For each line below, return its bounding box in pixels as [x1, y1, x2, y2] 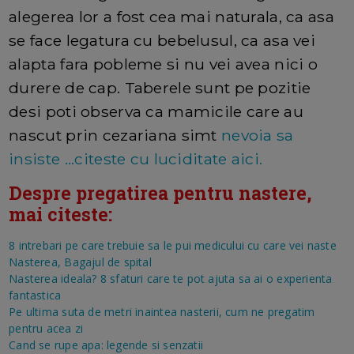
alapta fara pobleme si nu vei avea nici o [9, 55, 318, 74]
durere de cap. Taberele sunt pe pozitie [9, 78, 311, 98]
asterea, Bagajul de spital [17, 254, 152, 270]
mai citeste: [9, 202, 113, 227]
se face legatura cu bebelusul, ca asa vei [9, 31, 316, 51]
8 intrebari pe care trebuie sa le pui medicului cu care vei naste [9, 238, 337, 254]
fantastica [9, 288, 62, 303]
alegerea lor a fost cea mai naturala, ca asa [9, 7, 334, 27]
